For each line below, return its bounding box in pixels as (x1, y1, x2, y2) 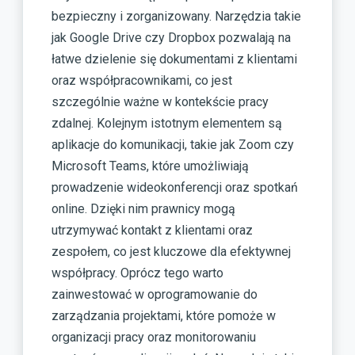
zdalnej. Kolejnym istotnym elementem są (52, 116, 282, 131)
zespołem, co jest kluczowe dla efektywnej (52, 244, 291, 259)
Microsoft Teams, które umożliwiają (52, 158, 249, 174)
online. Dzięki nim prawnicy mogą (52, 201, 235, 216)
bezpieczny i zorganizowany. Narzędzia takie (52, 9, 301, 24)
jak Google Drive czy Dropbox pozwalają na (52, 30, 291, 45)
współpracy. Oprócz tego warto (52, 265, 223, 281)
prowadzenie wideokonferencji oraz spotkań (52, 180, 298, 195)
